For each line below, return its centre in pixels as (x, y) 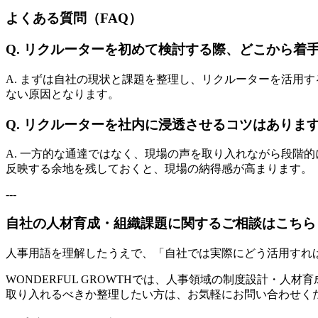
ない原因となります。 (62, 94)
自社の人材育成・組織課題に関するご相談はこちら (161, 224)
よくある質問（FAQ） (74, 18)
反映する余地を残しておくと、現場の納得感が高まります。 (159, 169)
